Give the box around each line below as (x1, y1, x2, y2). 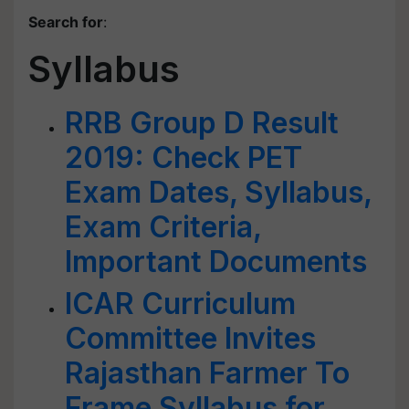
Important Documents (65, 244, 367, 279)
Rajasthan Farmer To (65, 355, 350, 391)
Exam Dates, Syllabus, (65, 174, 372, 210)
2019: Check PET (65, 140, 302, 175)
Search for (28, 13, 103, 31)
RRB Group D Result (65, 105, 339, 141)
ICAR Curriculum (65, 286, 296, 321)
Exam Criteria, (65, 209, 261, 245)
